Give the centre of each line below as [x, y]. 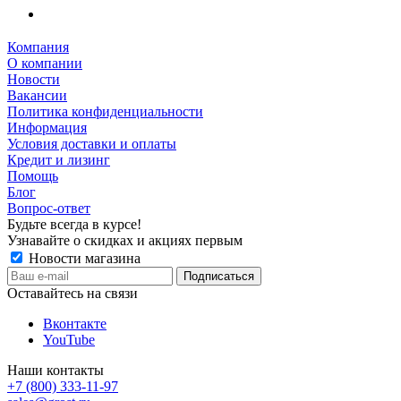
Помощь [33, 175]
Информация [47, 127]
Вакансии [37, 95]
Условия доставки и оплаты [92, 143]
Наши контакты [55, 370]
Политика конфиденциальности [105, 111]
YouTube [69, 339]
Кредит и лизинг [59, 159]
